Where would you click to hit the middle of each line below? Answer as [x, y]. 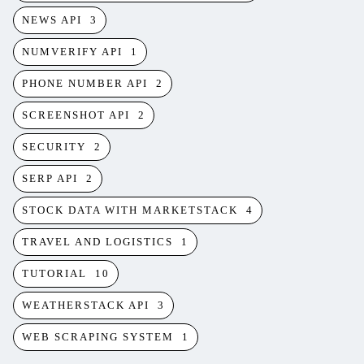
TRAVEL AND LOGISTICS [97, 242]
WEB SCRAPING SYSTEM [98, 337]
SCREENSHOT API [76, 115]
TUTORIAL [54, 273]
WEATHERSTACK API [86, 305]
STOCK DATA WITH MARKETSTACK [130, 210]
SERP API [50, 178]
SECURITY [54, 147]
